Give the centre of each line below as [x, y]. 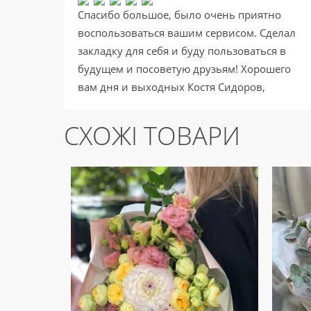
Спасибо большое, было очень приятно [179, 15]
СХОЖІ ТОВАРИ [152, 136]
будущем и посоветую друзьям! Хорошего [184, 69]
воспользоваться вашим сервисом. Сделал [187, 33]
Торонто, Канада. [121, 105]
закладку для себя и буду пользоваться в [182, 51]
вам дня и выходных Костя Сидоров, [171, 87]
